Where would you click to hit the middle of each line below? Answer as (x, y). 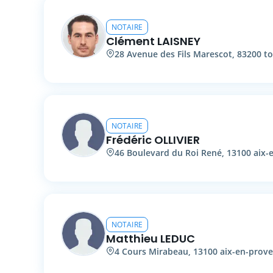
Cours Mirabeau (155, 251)
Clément (130, 41)
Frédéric (129, 140)
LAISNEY (179, 41)
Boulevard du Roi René (174, 152)
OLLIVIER (177, 140)
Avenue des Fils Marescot (179, 54)
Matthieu (132, 238)
